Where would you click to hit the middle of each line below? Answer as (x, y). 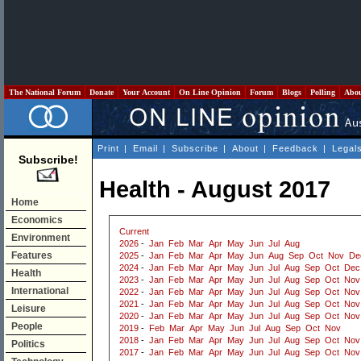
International (40, 291)
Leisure (29, 309)
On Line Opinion (210, 92)
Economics (37, 220)
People (27, 326)
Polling (323, 92)
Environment (41, 238)
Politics (28, 344)
